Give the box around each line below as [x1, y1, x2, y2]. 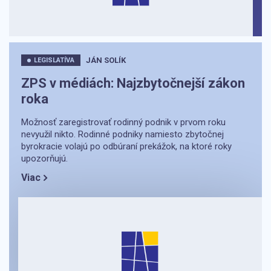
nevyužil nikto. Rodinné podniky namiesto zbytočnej [21, 129, 224, 140]
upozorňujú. [21, 153, 68, 165]
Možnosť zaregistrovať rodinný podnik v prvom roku [21, 117, 226, 128]
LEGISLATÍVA [34, 56, 74, 65]
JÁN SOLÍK [86, 56, 126, 65]
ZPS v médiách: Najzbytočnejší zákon [21, 76, 245, 91]
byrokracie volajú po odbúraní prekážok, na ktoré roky [21, 141, 232, 152]
